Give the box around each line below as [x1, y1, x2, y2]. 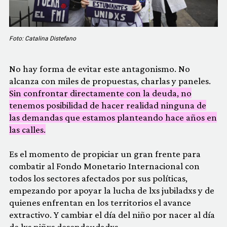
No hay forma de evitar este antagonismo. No [9, 63, 190, 74]
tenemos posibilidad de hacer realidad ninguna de [9, 100, 206, 111]
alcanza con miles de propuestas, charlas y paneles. [9, 75, 211, 87]
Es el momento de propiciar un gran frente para [9, 148, 201, 160]
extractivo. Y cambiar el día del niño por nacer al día [9, 209, 215, 220]
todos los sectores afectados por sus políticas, [9, 173, 187, 184]
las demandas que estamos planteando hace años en [9, 112, 217, 123]
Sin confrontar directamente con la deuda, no [9, 88, 192, 99]
